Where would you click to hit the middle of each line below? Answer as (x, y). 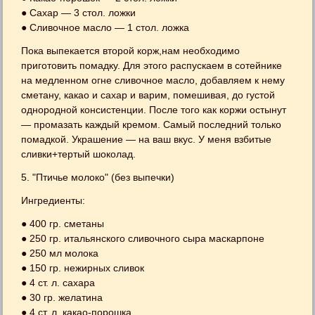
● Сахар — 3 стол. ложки (79, 12)
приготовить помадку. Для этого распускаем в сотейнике (152, 65)
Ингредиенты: (53, 200)
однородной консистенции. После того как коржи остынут (154, 109)
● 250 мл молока (60, 253)
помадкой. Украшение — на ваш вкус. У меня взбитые (147, 139)
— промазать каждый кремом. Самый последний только (152, 124)
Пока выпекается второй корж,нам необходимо (131, 50)
